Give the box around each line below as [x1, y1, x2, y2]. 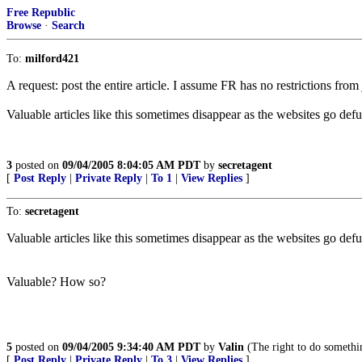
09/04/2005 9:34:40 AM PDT [62, 341, 200, 353]
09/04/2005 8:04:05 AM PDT [62, 159, 200, 171]
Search [52, 19, 85, 32]
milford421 [25, 53, 79, 65]
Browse [6, 19, 41, 32]
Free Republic [6, 6, 75, 19]
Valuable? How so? [6, 275, 106, 288]
